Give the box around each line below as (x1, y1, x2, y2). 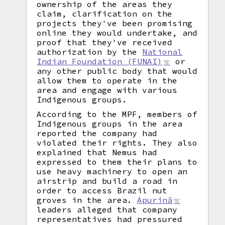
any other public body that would (37, 66, 198, 76)
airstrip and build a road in (37, 176, 178, 186)
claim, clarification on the (37, 9, 173, 19)
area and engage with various (37, 85, 178, 95)
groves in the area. (37, 195, 138, 205)
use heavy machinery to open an (37, 166, 188, 176)
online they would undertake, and (37, 28, 198, 38)
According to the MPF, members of (37, 109, 198, 119)
